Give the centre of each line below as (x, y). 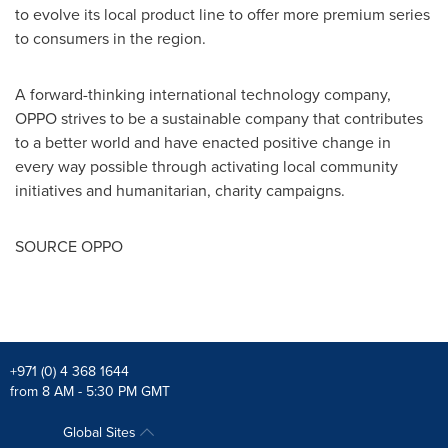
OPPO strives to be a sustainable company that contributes (219, 118)
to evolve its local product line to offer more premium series (222, 14)
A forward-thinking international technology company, (203, 94)
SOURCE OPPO (69, 246)
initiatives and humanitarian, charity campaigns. (180, 190)
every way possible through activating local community (206, 166)
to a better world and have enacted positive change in (203, 142)
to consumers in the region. (110, 38)
